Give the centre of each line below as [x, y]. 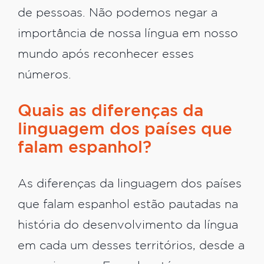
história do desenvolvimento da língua [128, 226]
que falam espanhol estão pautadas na [128, 205]
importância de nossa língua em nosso [128, 34]
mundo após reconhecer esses [106, 54]
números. [44, 75]
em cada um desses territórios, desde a [131, 246]
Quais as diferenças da [110, 112]
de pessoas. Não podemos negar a [118, 13]
